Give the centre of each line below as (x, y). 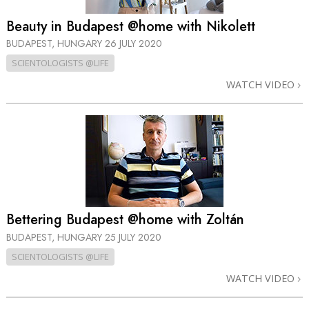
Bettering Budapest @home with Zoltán (125, 220)
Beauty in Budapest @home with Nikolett (131, 26)
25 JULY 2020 (133, 237)
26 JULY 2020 (133, 44)
